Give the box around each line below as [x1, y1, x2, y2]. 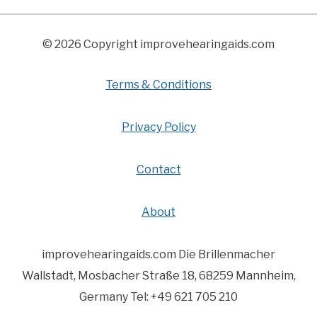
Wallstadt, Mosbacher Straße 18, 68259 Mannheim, [21, 269, 296, 282]
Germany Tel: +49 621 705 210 [79, 290, 238, 304]
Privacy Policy [121, 120, 196, 134]
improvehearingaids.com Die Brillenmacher [42, 248, 275, 261]
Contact [136, 163, 181, 176]
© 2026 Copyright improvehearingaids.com [42, 38, 275, 51]
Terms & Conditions [105, 78, 212, 91]
